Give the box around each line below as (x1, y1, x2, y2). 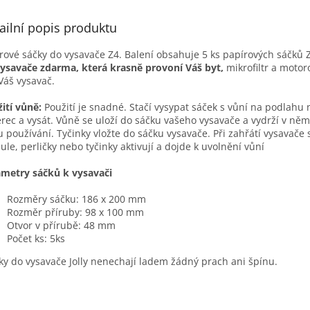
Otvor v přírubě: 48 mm (7, 218, 116, 232)
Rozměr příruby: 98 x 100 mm (7, 205, 144, 219)
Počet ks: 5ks (7, 231, 65, 245)
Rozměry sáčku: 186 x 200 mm (7, 192, 146, 206)
